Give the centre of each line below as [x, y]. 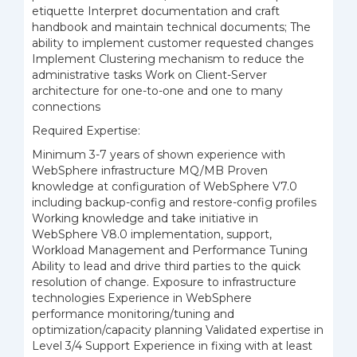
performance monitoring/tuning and [133, 314]
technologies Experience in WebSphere [142, 298]
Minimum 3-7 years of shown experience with [159, 155]
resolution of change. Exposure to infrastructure [164, 282]
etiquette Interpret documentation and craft [156, 11]
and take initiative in [201, 218]
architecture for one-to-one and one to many [157, 91]
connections [66, 107]
